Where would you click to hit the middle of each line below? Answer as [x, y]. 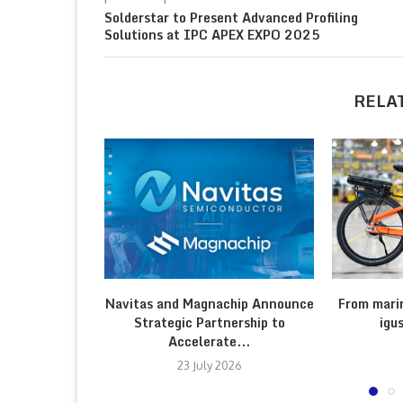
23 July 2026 [209, 365]
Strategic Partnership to [209, 322]
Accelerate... [209, 341]
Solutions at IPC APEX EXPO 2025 [212, 35]
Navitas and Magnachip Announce [209, 303]
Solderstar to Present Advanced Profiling [231, 18]
